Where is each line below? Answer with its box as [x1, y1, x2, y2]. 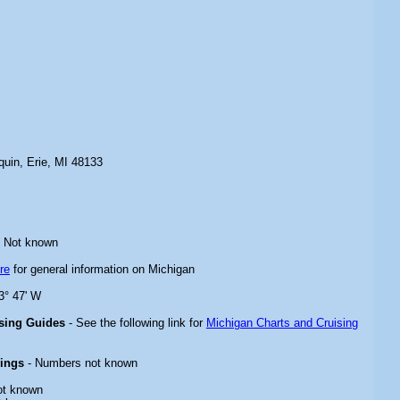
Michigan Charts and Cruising [206, 316, 358, 329]
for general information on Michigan [10, 262, 195, 276]
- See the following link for [65, 316, 206, 329]
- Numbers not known [24, 356, 137, 370]
